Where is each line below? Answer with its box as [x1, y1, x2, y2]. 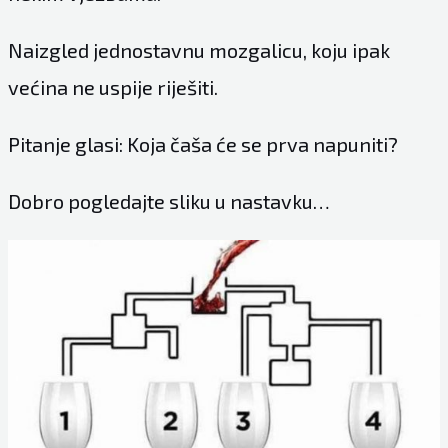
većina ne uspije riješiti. [7, 74, 218, 99]
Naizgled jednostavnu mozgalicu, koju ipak [7, 37, 390, 62]
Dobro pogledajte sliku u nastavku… [7, 188, 330, 213]
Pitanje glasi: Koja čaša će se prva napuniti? [7, 131, 398, 156]
